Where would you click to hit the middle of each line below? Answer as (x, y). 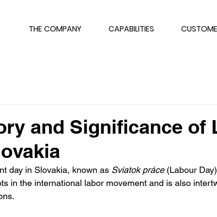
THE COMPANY (55, 29)
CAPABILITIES (131, 29)
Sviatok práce (138, 170)
